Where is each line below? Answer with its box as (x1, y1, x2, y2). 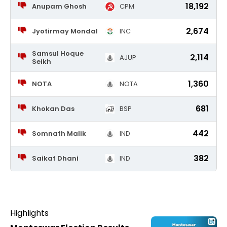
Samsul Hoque (31, 49, 84, 58)
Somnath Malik (31, 129, 86, 138)
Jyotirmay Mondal (31, 26, 98, 36)
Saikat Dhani (31, 154, 79, 163)
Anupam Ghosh (31, 2, 87, 11)
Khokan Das (31, 104, 74, 113)
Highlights (10, 207, 49, 219)
